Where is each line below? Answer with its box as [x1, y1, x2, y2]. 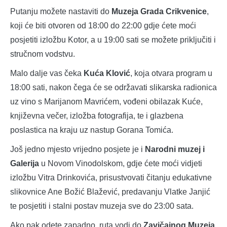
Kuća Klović [84, 69, 130, 78]
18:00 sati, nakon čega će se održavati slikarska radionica [10, 83, 217, 92]
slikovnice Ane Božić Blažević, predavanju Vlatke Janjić [10, 187, 210, 197]
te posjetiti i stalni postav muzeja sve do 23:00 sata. [10, 202, 194, 211]
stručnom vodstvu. [10, 50, 75, 59]
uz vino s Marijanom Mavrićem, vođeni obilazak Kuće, [10, 97, 203, 106]
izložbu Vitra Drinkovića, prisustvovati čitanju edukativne [10, 173, 212, 182]
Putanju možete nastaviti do [10, 7, 111, 16]
